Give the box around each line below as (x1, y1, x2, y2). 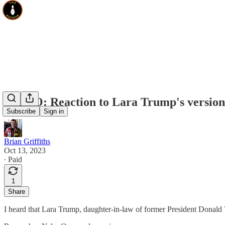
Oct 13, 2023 (4, 146, 46, 155)
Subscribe (7, 107, 36, 116)
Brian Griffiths (4, 137, 50, 146)
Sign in (44, 107, 64, 116)
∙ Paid (4, 155, 22, 164)
